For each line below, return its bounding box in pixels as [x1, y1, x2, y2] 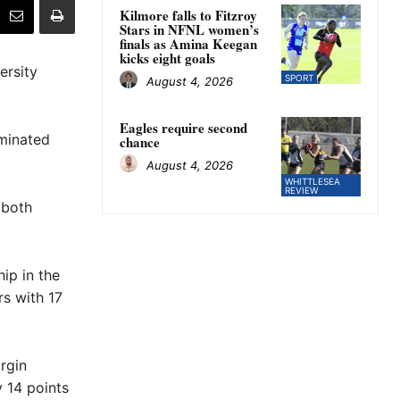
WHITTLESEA [284, 176, 340, 187]
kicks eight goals [120, 48, 215, 69]
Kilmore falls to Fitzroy [120, 5, 257, 26]
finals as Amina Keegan [120, 34, 257, 54]
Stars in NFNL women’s [120, 20, 259, 40]
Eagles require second [120, 118, 247, 138]
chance [120, 132, 160, 153]
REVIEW [284, 185, 318, 196]
